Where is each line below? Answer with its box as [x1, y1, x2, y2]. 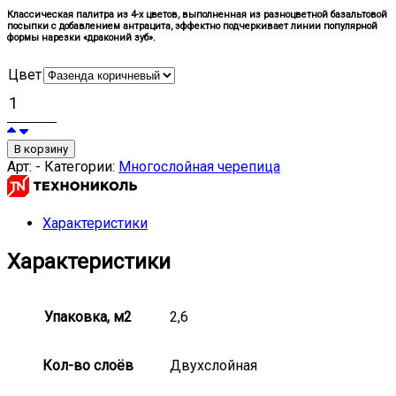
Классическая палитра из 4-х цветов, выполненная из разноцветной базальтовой [7, 8, 387, 20]
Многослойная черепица [118, 157, 280, 175]
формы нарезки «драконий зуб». [7, 31, 156, 43]
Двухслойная [170, 356, 257, 374]
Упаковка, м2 [44, 308, 132, 325]
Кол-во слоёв [42, 356, 133, 374]
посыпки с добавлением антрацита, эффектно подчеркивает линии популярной [7, 19, 377, 32]
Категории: [44, 157, 115, 175]
